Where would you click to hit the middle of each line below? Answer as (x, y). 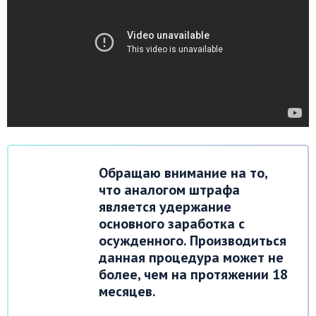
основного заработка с (172, 223)
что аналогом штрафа (169, 189)
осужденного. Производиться (193, 240)
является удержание (165, 206)
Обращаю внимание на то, (183, 172)
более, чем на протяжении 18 (193, 274)
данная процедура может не (191, 257)
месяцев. (127, 291)
